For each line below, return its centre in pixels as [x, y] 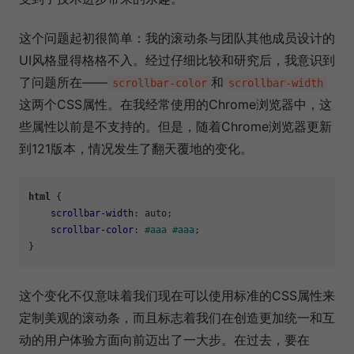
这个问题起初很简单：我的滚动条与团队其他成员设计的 [177, 38]
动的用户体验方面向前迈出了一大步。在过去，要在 [164, 340]
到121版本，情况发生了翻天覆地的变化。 [136, 149]
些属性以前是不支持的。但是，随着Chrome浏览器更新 [175, 127]
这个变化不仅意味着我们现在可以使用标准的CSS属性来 [177, 296]
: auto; [153, 214]
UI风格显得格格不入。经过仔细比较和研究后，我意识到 [177, 60]
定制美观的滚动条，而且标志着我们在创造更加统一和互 [177, 318]
